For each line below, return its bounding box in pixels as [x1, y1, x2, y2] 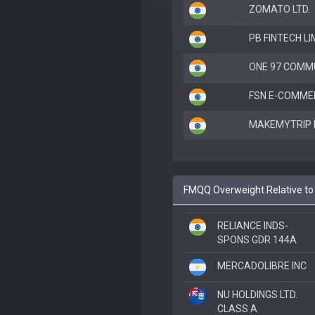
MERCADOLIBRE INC [217, 259, 307, 271]
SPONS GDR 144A [217, 233, 297, 245]
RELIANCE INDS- [217, 219, 288, 231]
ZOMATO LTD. [249, 3, 310, 15]
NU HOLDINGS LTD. [217, 288, 297, 300]
